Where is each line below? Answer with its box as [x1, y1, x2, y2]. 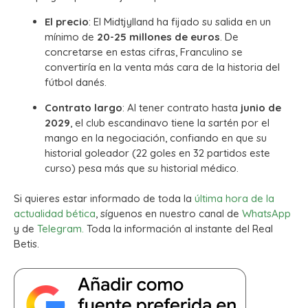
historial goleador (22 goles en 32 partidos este [45, 146, 270, 159]
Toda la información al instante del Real [84, 222, 273, 236]
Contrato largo [45, 100, 122, 114]
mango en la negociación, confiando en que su [45, 131, 267, 144]
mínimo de [45, 30, 97, 43]
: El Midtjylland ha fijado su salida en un [89, 14, 271, 28]
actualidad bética [14, 207, 96, 221]
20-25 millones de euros [97, 30, 220, 43]
